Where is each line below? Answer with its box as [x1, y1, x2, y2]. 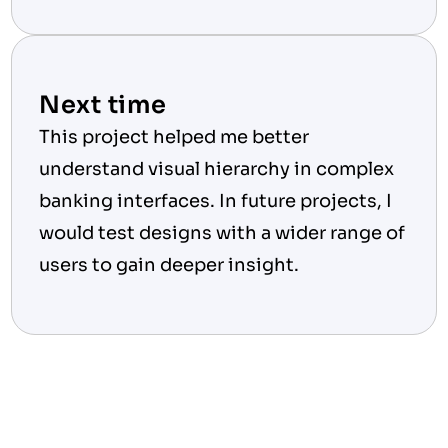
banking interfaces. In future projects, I [38, 190, 392, 212]
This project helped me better [38, 126, 309, 148]
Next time [38, 90, 167, 120]
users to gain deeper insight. [38, 254, 299, 276]
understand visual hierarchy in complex [38, 158, 394, 180]
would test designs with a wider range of [38, 222, 405, 244]
